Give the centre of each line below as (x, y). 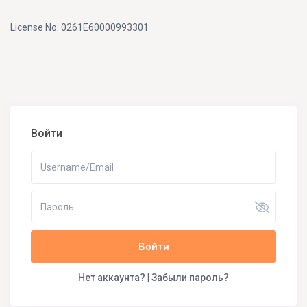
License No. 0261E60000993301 (80, 28)
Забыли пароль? (190, 278)
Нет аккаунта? (112, 278)
